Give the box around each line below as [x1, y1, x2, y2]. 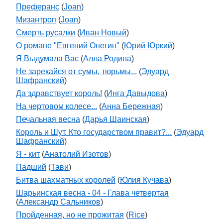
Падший [16, 163, 46, 171]
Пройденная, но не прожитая [16, 211, 124, 219]
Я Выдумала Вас [16, 54, 79, 63]
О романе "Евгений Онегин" [16, 41, 119, 50]
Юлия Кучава [120, 176, 169, 184]
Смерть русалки [16, 28, 75, 37]
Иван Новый [80, 28, 126, 37]
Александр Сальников [18, 198, 101, 206]
